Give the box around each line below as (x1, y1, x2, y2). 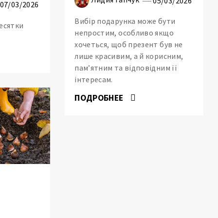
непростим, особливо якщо (74, 28, 174, 38)
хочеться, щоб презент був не (74, 39, 183, 50)
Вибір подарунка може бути (74, 16, 176, 26)
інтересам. (74, 74, 113, 85)
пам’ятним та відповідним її (74, 63, 177, 73)
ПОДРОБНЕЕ (74, 92, 126, 104)
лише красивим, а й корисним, (74, 51, 183, 61)
